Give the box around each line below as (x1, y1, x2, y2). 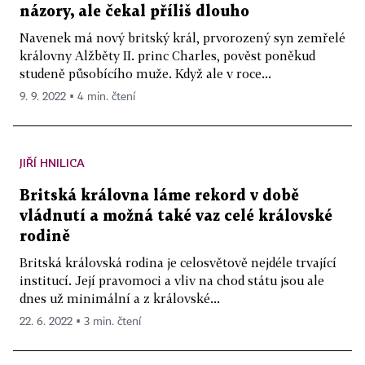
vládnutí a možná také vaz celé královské (20, 209, 332, 224)
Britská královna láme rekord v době (20, 189, 299, 204)
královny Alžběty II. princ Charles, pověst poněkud (20, 48, 315, 64)
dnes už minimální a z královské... (20, 291, 220, 306)
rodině (20, 230, 70, 244)
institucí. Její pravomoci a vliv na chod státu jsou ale (20, 273, 324, 288)
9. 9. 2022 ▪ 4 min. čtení (20, 91, 135, 103)
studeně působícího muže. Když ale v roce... (20, 66, 271, 81)
